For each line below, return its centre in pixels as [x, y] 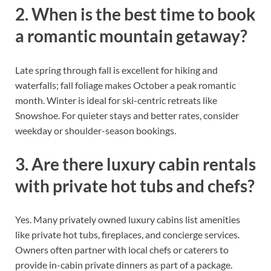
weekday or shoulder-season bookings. [96, 130]
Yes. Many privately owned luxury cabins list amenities [128, 219]
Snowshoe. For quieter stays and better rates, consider [127, 115]
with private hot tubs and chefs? [135, 185]
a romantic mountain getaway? [131, 36]
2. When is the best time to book [135, 14]
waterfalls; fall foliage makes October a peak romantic [126, 85]
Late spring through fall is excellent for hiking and [116, 70]
